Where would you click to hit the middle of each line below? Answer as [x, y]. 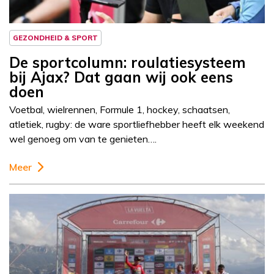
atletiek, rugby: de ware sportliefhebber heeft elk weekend [137, 124]
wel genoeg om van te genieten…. [83, 139]
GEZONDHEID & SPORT [55, 38]
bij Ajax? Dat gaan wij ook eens [121, 77]
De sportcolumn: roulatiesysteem [128, 63]
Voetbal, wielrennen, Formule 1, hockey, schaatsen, [120, 110]
